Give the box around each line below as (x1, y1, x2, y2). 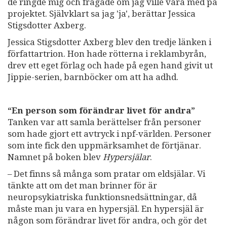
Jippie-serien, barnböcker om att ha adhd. (8, 71, 178, 82)
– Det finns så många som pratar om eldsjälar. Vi (8, 168, 205, 179)
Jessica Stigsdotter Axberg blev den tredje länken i (8, 36, 211, 47)
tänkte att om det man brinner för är (8, 180, 157, 191)
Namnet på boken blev (8, 152, 103, 162)
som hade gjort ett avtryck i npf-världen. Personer (8, 128, 211, 139)
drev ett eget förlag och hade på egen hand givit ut (8, 60, 213, 70)
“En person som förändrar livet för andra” (8, 105, 195, 116)
